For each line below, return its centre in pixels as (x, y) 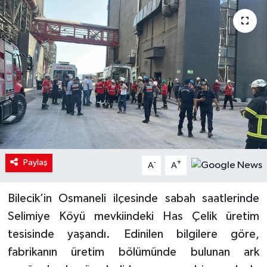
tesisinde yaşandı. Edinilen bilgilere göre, (133, 235)
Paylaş (35, 163)
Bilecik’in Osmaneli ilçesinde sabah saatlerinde (133, 199)
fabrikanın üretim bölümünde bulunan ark (133, 252)
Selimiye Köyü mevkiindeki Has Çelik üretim (133, 217)
